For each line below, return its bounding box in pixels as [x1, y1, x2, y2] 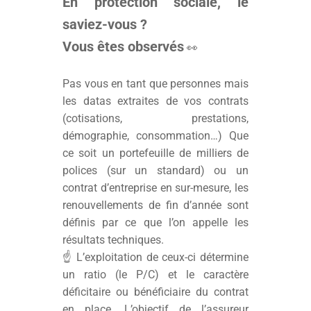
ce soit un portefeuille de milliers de [62, 146, 249, 160]
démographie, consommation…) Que [62, 129, 249, 142]
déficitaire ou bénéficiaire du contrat [62, 285, 249, 299]
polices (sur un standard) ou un [62, 164, 249, 177]
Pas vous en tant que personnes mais [62, 77, 249, 90]
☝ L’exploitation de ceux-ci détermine [62, 251, 249, 264]
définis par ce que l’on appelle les [62, 216, 249, 229]
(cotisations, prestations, [62, 112, 249, 125]
